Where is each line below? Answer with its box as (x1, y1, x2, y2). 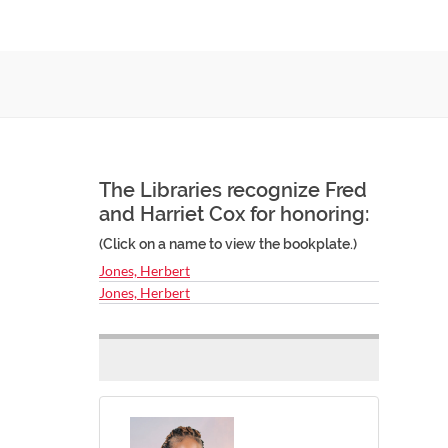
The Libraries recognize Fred (99, 178, 367, 202)
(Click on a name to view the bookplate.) (99, 236, 357, 252)
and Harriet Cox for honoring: (99, 202, 369, 226)
